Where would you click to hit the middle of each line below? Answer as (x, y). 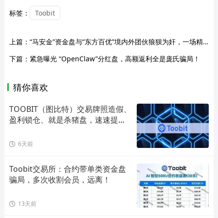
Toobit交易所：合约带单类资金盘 (67, 169)
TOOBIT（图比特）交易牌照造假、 (70, 109)
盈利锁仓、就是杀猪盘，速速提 (64, 119)
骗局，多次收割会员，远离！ (60, 179)
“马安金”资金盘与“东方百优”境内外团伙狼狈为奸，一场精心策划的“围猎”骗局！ (116, 41)
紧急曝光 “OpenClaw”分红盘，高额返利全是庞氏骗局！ (115, 58)
